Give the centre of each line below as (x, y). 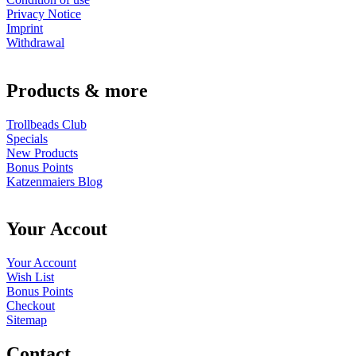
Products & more (77, 90)
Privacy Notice (44, 14)
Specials (27, 138)
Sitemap (27, 320)
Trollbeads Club (46, 124)
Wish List (30, 277)
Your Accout (57, 229)
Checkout (31, 306)
